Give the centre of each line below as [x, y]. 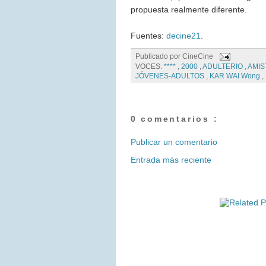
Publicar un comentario [174, 142]
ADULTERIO [223, 67]
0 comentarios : [174, 119]
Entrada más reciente [171, 160]
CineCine [198, 56]
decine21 [183, 35]
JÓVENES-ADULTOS [170, 76]
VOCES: [149, 67]
